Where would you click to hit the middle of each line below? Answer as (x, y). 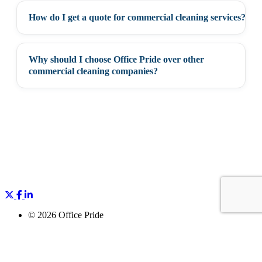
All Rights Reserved (65, 225)
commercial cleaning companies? (93, 71)
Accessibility (52, 246)
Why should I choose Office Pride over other (116, 59)
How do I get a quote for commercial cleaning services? (137, 17)
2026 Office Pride (70, 215)
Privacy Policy (55, 236)
